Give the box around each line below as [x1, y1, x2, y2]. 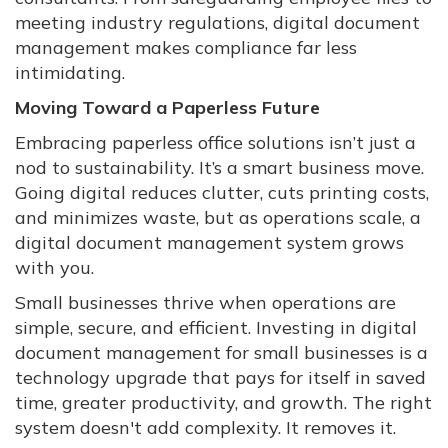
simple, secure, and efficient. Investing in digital [15, 316, 417, 340]
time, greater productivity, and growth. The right [15, 391, 432, 415]
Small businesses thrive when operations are [15, 291, 396, 315]
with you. [15, 256, 94, 280]
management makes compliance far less [15, 36, 357, 60]
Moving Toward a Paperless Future [15, 96, 320, 120]
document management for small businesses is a [15, 341, 428, 365]
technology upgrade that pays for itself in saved [15, 366, 426, 390]
